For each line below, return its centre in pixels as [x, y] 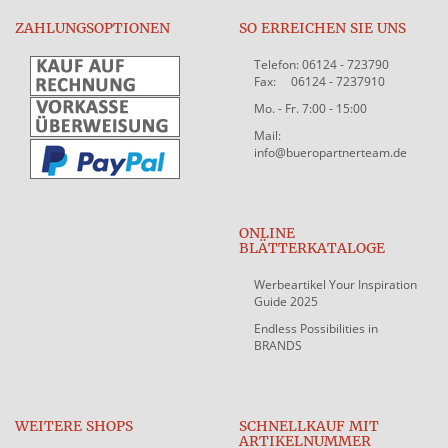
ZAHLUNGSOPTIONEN [92, 27]
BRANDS [278, 345]
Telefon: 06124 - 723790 [321, 64]
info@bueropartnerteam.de [330, 152]
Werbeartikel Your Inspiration [335, 284]
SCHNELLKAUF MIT [309, 425]
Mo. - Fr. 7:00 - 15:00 [310, 108]
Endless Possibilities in [316, 328]
